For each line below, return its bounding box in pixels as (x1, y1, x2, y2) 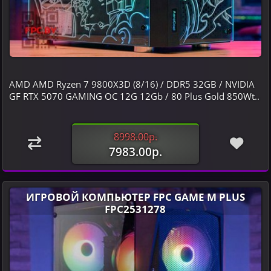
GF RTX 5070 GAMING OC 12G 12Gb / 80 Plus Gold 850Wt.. (8, 90, 260, 102)
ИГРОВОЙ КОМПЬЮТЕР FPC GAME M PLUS (25, 189, 245, 204)
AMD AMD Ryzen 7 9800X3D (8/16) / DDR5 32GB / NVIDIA (8, 77, 255, 90)
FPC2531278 (105, 201, 166, 216)
